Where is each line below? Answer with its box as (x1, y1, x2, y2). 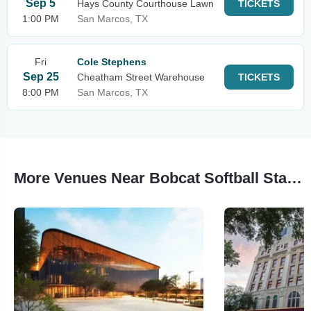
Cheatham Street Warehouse (77, 72, 205, 83)
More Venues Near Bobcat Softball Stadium (287, 169, 302, 187)
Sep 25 (22, 71, 59, 83)
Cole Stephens (77, 56, 146, 67)
